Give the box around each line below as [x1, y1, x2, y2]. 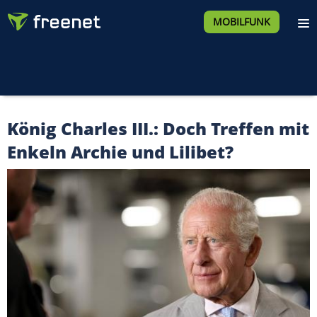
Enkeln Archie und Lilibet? [7, 140, 234, 163]
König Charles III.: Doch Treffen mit [7, 117, 309, 140]
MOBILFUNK [212, 15, 270, 28]
